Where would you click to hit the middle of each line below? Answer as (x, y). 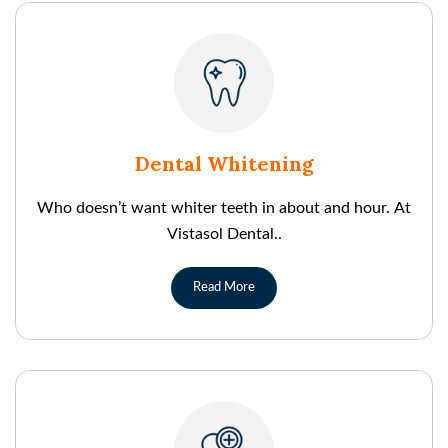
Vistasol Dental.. (224, 233)
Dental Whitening (224, 163)
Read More (224, 287)
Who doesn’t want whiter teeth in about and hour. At (224, 207)
